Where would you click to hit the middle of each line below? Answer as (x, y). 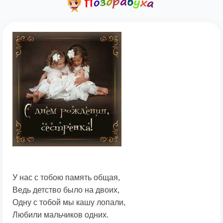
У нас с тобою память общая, (66, 178)
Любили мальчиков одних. (60, 215)
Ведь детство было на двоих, (66, 190)
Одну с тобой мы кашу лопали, (69, 203)
